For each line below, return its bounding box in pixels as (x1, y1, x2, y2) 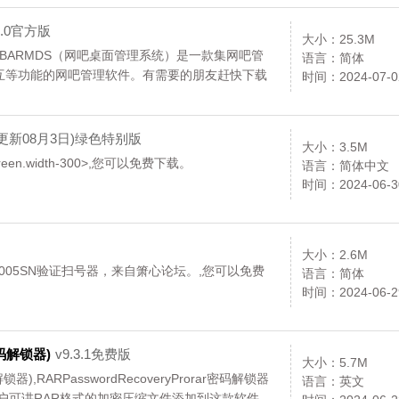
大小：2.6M (302, 248, 368, 262)
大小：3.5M (302, 140, 368, 154)
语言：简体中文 (302, 159, 389, 173)
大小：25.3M (302, 32, 375, 46)
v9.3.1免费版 (55, 346, 131, 362)
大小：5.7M (302, 355, 368, 370)
